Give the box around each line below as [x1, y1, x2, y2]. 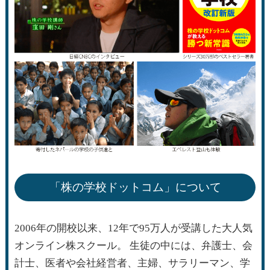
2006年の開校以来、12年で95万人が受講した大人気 [14, 222, 253, 234]
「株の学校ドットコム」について [49, 180, 221, 193]
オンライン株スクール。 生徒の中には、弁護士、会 [14, 239, 253, 251]
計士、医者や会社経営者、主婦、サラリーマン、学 [14, 257, 250, 269]
